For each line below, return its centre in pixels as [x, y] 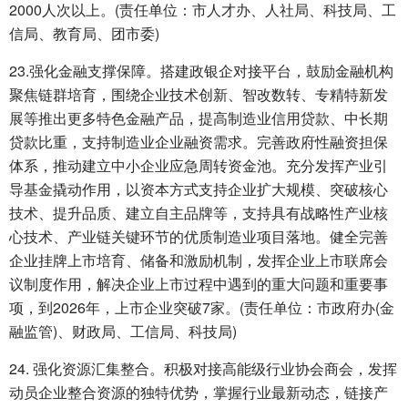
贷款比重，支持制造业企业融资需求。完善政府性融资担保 [199, 142]
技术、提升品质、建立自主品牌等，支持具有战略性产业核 [199, 213]
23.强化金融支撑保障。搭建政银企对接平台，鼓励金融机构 [201, 71]
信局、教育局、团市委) [84, 34]
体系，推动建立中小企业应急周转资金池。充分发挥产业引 [199, 166]
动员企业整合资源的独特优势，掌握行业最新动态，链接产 [199, 393]
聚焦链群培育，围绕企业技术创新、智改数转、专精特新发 [199, 95]
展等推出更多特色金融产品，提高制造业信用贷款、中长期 [199, 118]
